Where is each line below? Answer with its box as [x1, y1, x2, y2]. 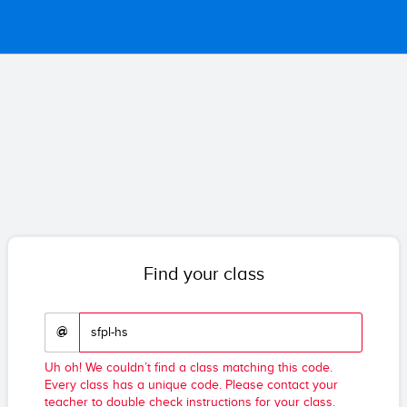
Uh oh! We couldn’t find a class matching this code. [45, 360, 333, 376]
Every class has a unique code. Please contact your [45, 377, 338, 393]
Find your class [143, 263, 264, 286]
